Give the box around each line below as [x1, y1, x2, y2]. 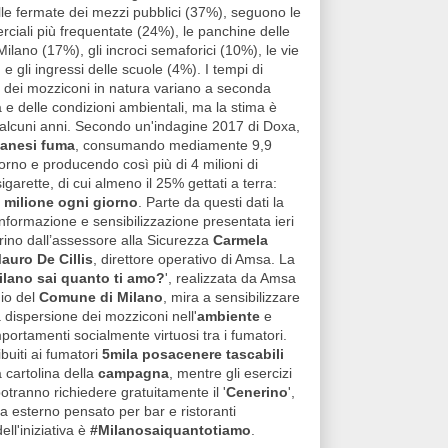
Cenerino [226, 384, 288, 401]
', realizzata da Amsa [165, 270, 296, 287]
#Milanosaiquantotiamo [90, 422, 251, 439]
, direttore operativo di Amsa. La [93, 251, 295, 268]
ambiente [197, 308, 264, 325]
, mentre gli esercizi [169, 365, 292, 382]
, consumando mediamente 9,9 [75, 137, 272, 154]
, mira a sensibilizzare [163, 289, 300, 306]
